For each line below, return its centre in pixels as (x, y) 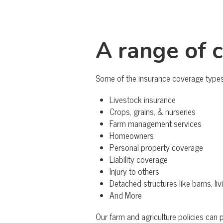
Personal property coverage (156, 147)
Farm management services (156, 123)
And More (126, 195)
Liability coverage (139, 159)
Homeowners (132, 135)
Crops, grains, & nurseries (153, 111)
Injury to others (134, 171)
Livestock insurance (143, 100)
